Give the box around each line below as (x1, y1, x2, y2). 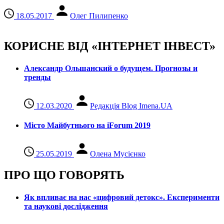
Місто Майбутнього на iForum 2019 (24, 121, 150, 130)
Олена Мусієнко (90, 149, 145, 158)
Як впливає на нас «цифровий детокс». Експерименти (24, 192, 219, 201)
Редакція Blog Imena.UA (90, 101, 172, 110)
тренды (24, 72, 51, 81)
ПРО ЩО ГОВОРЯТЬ (4, 168, 124, 182)
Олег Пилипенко (70, 11, 128, 20)
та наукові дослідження (24, 201, 108, 210)
